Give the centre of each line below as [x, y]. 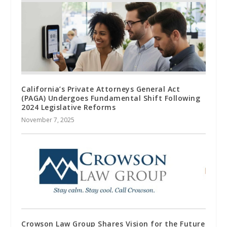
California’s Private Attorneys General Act [101, 89]
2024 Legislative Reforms [69, 107]
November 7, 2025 [48, 120]
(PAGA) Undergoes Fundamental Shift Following [111, 98]
